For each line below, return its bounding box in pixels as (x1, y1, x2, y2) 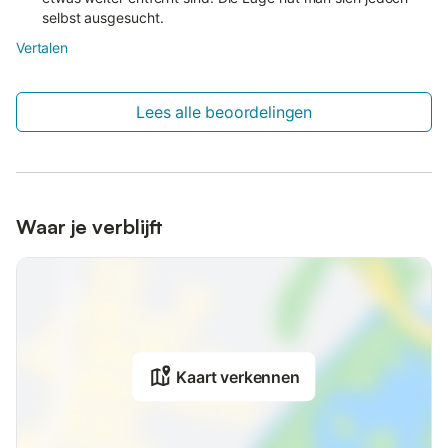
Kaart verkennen (176, 367, 300, 388)
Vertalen (16, 38, 68, 56)
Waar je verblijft (16, 213, 163, 239)
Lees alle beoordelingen (136, 101, 312, 122)
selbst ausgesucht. (42, 8, 164, 26)
